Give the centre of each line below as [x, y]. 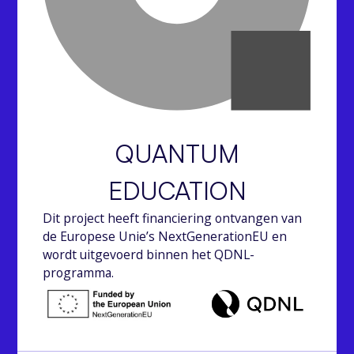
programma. [78, 273]
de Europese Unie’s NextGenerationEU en [164, 237]
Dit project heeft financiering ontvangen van [172, 218]
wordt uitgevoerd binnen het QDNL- [148, 255]
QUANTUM [177, 154]
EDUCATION [177, 191]
